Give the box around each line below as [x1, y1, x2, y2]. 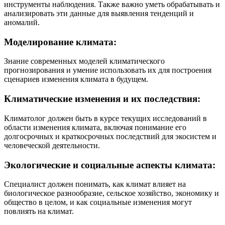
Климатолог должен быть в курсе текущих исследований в [4, 114, 207, 123]
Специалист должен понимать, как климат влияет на [4, 180, 186, 189]
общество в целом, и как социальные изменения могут [4, 198, 192, 207]
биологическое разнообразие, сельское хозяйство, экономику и [4, 189, 219, 198]
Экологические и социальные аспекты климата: [4, 159, 215, 170]
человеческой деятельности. [4, 141, 100, 150]
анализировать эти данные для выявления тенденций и [4, 9, 194, 18]
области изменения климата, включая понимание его [4, 123, 186, 132]
